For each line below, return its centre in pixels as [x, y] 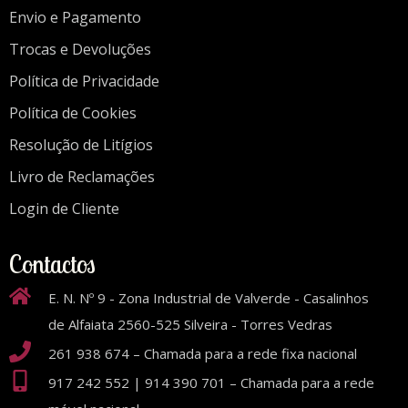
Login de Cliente [64, 208]
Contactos [52, 264]
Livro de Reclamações [82, 176]
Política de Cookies [73, 112]
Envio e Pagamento [75, 17]
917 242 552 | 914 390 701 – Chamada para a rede [211, 383]
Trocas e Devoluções [80, 49]
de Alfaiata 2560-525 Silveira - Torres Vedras [190, 325]
